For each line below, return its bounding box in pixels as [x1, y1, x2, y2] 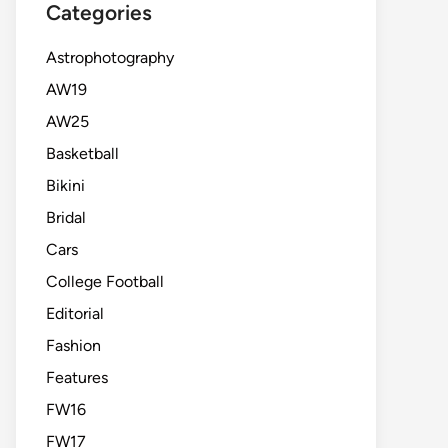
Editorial [46, 304, 104, 323]
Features [46, 368, 108, 387]
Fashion [46, 336, 101, 355]
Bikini [46, 176, 85, 195]
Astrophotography [46, 48, 174, 67]
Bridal [46, 208, 86, 227]
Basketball [46, 144, 119, 163]
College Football [46, 272, 164, 291]
